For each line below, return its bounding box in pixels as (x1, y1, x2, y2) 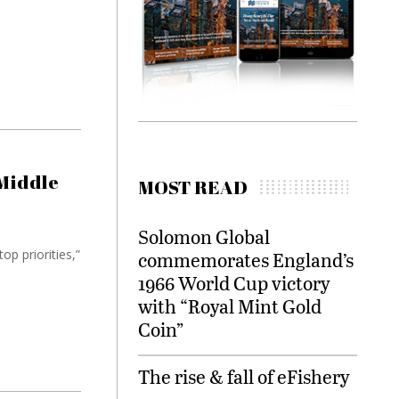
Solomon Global (138, 224, 270, 250)
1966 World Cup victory (138, 270, 330, 297)
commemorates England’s (138, 247, 354, 273)
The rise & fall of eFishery (138, 363, 350, 390)
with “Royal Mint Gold (138, 293, 322, 320)
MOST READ (138, 175, 248, 200)
